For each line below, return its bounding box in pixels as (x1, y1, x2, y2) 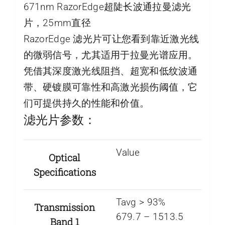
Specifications (33, 166, 96, 179)
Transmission (34, 201, 95, 214)
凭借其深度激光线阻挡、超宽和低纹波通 (23, 65, 198, 77)
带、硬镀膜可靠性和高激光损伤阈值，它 (23, 81, 198, 93)
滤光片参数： (23, 111, 96, 128)
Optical (49, 151, 81, 164)
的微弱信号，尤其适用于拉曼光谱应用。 (23, 49, 198, 61)
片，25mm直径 (23, 17, 91, 29)
